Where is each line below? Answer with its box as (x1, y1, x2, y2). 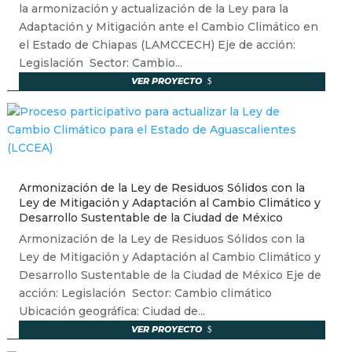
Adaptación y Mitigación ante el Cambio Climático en (18, 20, 318, 35)
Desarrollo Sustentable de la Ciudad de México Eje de (18, 268, 321, 283)
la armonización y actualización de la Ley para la (18, 2, 288, 16)
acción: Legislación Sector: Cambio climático (18, 286, 275, 301)
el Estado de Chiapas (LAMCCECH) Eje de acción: (18, 38, 295, 53)
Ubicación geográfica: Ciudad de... (18, 304, 205, 319)
